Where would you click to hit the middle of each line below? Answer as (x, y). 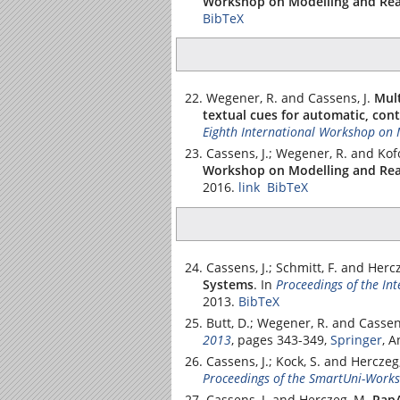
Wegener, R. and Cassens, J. (288, 98)
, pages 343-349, (281, 339)
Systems (228, 284)
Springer (356, 339)
